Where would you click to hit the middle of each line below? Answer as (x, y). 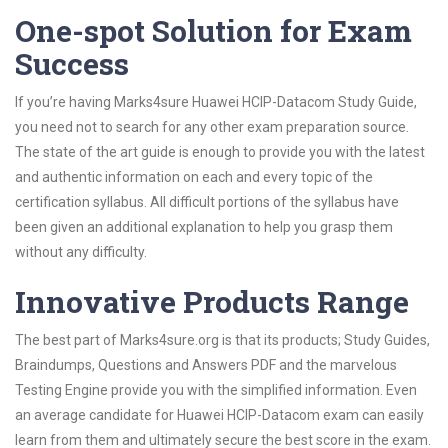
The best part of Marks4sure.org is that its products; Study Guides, (222, 340)
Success (72, 63)
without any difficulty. (81, 252)
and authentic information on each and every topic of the (194, 177)
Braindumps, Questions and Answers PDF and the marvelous (206, 365)
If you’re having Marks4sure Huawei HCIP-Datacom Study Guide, (216, 102)
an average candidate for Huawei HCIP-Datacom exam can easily (219, 415)
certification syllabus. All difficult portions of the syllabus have (207, 202)
